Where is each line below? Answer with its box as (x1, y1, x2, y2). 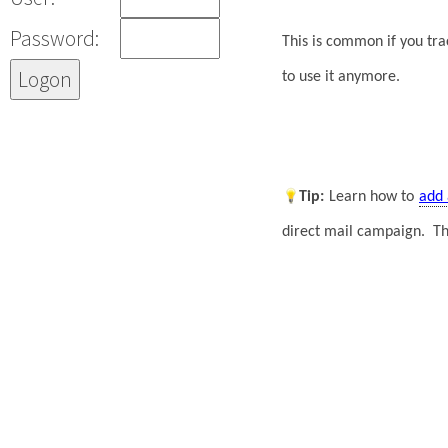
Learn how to (329, 188, 414, 205)
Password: (10, 24, 99, 52)
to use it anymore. (282, 68, 400, 85)
